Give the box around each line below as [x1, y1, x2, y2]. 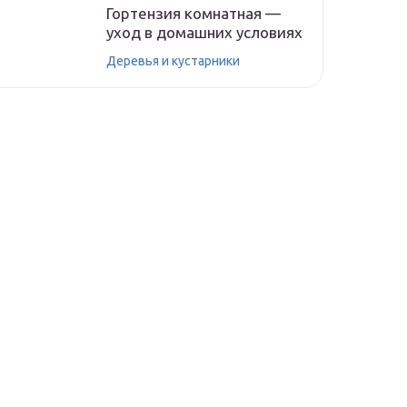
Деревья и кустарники [106, 54, 240, 68]
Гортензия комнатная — [106, 5, 281, 22]
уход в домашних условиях [106, 24, 303, 41]
